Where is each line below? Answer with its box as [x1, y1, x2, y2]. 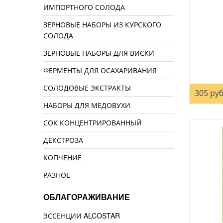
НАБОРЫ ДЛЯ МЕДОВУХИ [43, 100, 130, 111]
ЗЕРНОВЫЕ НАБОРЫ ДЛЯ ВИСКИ [43, 48, 154, 58]
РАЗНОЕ [43, 170, 70, 180]
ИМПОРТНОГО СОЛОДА [43, 2, 125, 12]
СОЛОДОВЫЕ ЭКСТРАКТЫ [43, 83, 131, 93]
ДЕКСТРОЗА [43, 135, 83, 145]
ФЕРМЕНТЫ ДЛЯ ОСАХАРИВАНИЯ [43, 65, 157, 76]
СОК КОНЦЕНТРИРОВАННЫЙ [43, 117, 142, 128]
